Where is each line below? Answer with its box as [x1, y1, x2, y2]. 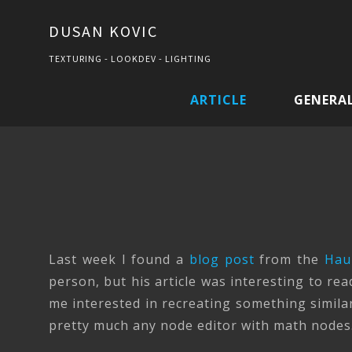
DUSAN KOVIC [49, 21, 158, 41]
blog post [189, 251, 255, 268]
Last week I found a [49, 251, 189, 268]
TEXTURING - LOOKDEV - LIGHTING [49, 53, 211, 64]
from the [254, 251, 324, 268]
